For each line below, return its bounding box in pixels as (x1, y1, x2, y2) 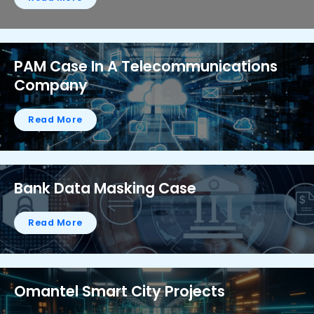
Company (14, 75, 88, 95)
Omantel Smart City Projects (14, 281, 225, 301)
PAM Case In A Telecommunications (14, 56, 278, 76)
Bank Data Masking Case (14, 178, 196, 198)
